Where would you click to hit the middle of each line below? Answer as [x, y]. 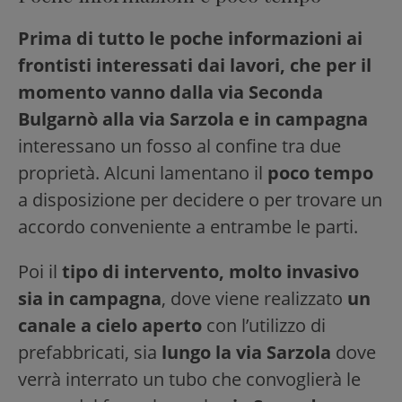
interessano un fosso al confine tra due [179, 145]
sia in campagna [90, 298]
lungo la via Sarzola [249, 352]
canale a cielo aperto [112, 325]
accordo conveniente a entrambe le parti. [188, 226]
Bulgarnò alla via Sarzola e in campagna [193, 118]
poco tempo [320, 172]
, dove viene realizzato [254, 298]
